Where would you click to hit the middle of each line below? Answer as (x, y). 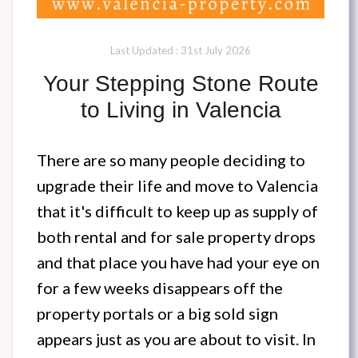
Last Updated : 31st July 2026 (181, 51)
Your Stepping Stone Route (181, 84)
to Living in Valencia (181, 110)
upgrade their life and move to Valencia (177, 186)
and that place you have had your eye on (178, 263)
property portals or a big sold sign (157, 314)
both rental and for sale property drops (176, 237)
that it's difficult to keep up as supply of (177, 211)
